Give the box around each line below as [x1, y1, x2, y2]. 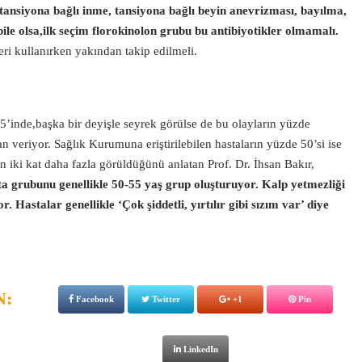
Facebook [74, 294, 114, 304]
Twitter [149, 294, 180, 304]
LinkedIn [180, 344, 218, 354]
